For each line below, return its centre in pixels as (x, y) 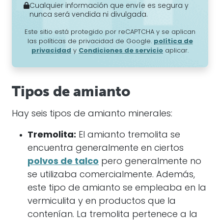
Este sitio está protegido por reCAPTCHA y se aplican (110, 32)
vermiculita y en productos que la (102, 202)
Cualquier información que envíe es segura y (109, 6)
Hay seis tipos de (50, 114)
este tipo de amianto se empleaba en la (117, 188)
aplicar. (176, 51)
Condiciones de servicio (121, 51)
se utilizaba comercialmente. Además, (111, 175)
